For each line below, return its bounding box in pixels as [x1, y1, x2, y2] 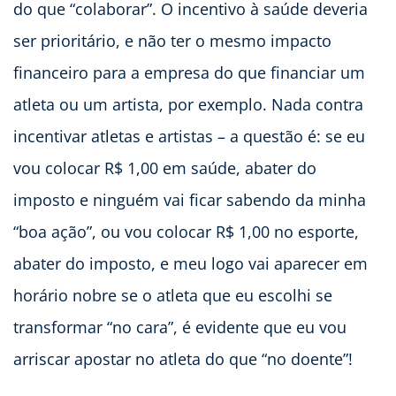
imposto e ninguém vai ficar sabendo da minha [13, 189, 366, 211]
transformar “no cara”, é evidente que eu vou [13, 316, 346, 339]
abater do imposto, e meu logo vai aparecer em [13, 253, 368, 275]
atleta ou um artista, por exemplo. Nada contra [13, 94, 363, 116]
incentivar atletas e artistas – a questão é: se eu [13, 126, 365, 148]
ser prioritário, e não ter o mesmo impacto [13, 30, 331, 52]
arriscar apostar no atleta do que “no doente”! [13, 348, 353, 370]
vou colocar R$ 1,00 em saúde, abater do [13, 157, 316, 179]
